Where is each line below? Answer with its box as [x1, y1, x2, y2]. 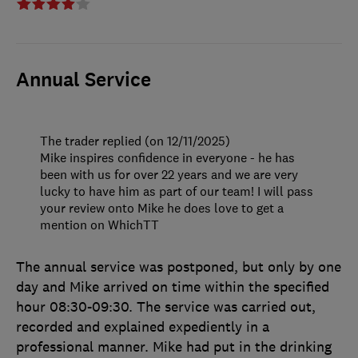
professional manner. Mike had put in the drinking [16, 337, 332, 356]
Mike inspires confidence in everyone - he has [40, 149, 295, 165]
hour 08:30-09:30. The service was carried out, [16, 297, 316, 316]
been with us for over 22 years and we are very [40, 165, 298, 182]
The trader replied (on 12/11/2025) [40, 132, 230, 149]
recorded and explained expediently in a [16, 317, 269, 336]
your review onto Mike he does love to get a [40, 199, 284, 216]
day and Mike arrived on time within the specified [16, 277, 329, 296]
